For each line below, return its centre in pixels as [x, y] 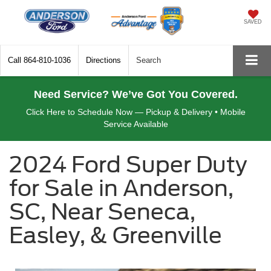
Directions [103, 60]
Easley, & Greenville [116, 235]
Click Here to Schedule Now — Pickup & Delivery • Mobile [135, 112]
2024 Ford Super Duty [128, 164]
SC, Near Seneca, [102, 211]
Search [149, 60]
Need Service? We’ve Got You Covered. [135, 94]
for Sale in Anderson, [121, 188]
